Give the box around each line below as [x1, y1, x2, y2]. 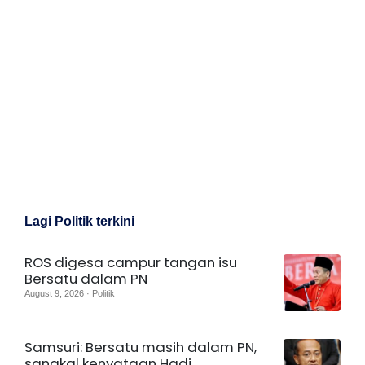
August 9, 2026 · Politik [24, 288, 115, 298]
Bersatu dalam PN [24, 268, 147, 288]
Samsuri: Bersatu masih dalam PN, [24, 336, 257, 357]
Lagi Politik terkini [24, 213, 134, 228]
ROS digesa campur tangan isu [24, 252, 237, 272]
